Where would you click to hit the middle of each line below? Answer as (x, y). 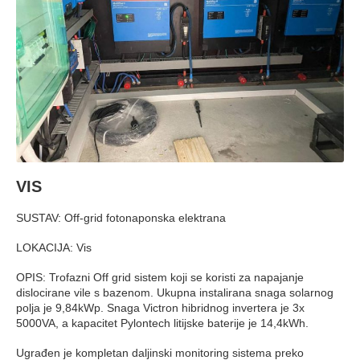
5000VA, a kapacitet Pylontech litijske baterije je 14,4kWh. (162, 323)
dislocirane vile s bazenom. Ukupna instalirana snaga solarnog (175, 292)
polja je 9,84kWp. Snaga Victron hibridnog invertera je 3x (160, 307)
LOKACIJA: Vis (54, 247)
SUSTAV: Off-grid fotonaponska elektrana (121, 217)
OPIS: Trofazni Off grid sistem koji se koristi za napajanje (160, 277)
